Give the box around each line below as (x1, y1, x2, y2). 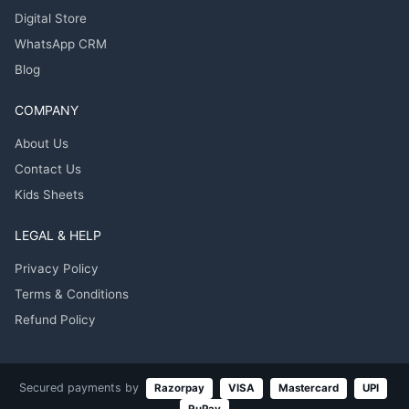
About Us (15, 136, 68, 152)
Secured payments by (18, 381, 142, 395)
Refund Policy (15, 312, 96, 328)
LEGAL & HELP (15, 227, 101, 244)
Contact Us (15, 162, 81, 177)
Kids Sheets (15, 187, 84, 203)
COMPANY (15, 102, 79, 119)
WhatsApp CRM (15, 37, 107, 52)
